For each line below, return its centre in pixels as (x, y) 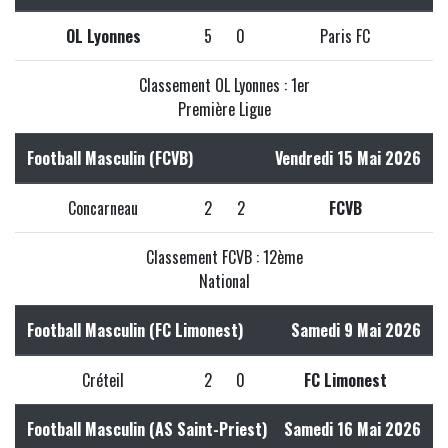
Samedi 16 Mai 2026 (352, 428)
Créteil (103, 379)
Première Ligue (224, 108)
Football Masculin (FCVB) (110, 157)
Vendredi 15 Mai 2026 (348, 157)
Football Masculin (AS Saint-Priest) (147, 428)
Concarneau (103, 207)
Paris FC (345, 35)
